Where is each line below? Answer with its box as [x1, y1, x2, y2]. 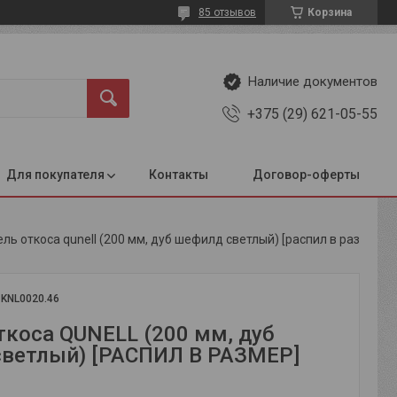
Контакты [149, 167, 208, 182]
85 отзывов [198, 6, 256, 19]
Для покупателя [6, 167, 105, 182]
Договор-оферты [253, 167, 360, 182]
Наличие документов [248, 74, 378, 90]
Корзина [307, 6, 352, 19]
